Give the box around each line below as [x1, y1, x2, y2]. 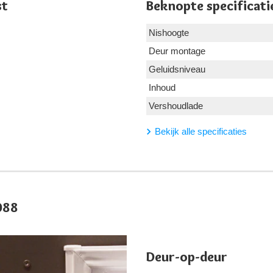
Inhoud [149, 82, 175, 93]
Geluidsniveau [149, 64, 205, 75]
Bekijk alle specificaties [155, 126, 247, 137]
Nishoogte [149, 27, 189, 38]
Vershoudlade [149, 101, 203, 112]
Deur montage [149, 46, 205, 57]
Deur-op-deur [146, 249, 227, 266]
